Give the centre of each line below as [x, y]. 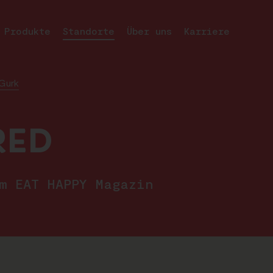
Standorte [88, 31]
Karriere [207, 31]
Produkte [27, 31]
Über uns [149, 31]
